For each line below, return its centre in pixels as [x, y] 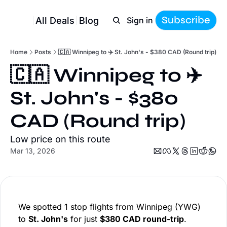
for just [84, 219]
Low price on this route [60, 139]
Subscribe [186, 20]
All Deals [55, 20]
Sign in [140, 20]
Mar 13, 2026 [33, 151]
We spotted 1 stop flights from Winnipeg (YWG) [109, 207]
